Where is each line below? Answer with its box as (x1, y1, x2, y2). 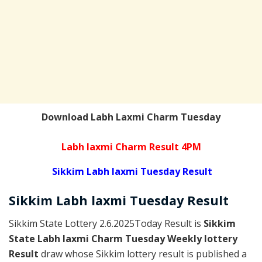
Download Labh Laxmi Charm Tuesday (42, 111, 220, 124)
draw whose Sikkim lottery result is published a (41, 247, 247, 260)
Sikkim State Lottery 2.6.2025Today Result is (9, 216, 204, 230)
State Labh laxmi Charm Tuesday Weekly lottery (9, 232, 237, 245)
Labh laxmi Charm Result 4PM (61, 140, 201, 154)
